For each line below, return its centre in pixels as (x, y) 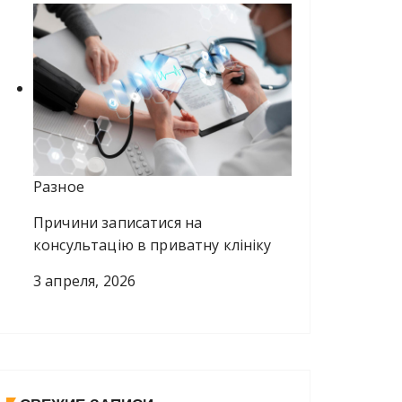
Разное (59, 186)
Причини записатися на (118, 222)
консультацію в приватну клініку (153, 245)
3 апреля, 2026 (85, 280)
